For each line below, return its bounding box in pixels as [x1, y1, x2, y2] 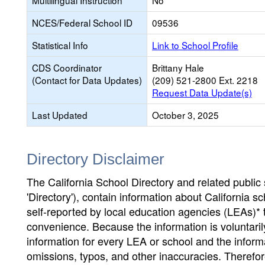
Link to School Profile [152, 38, 238, 51]
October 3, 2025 [152, 108, 219, 121]
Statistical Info [32, 38, 88, 51]
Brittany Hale [152, 61, 204, 74]
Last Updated [32, 108, 88, 121]
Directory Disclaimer [27, 150, 164, 168]
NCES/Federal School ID [32, 16, 132, 29]
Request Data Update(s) [152, 86, 252, 99]
